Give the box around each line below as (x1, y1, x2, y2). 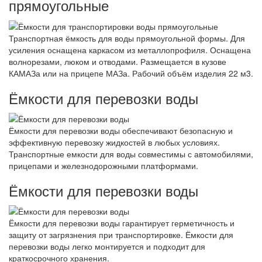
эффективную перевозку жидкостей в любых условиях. (9, 136, 220, 148)
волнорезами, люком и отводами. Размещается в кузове (9, 55, 226, 67)
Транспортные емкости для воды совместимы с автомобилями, (9, 147, 253, 160)
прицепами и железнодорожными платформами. (9, 159, 198, 171)
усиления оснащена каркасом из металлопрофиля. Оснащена (9, 43, 251, 56)
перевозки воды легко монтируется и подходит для (9, 240, 205, 253)
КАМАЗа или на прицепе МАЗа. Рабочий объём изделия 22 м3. (9, 67, 253, 79)
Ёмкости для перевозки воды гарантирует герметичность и (9, 217, 235, 229)
